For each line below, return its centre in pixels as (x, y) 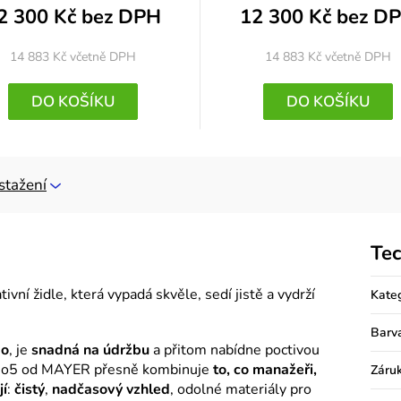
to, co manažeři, (265, 370)
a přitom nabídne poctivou (235, 350)
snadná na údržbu (90, 350)
